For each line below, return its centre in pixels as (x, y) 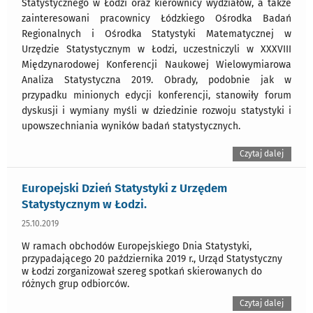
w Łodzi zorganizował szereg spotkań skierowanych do (142, 271)
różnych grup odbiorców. (75, 284)
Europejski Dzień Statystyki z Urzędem (124, 188)
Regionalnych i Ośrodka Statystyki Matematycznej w (156, 34)
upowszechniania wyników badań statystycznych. (131, 126)
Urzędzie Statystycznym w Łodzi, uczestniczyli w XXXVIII (156, 49)
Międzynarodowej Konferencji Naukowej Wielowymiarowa (156, 64)
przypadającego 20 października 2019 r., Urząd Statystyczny (152, 259)
